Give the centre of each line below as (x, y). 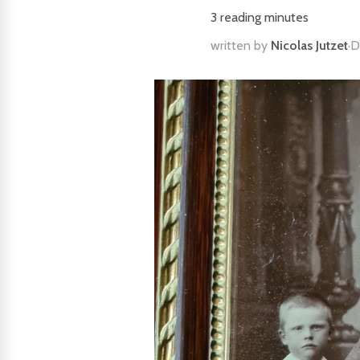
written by (241, 45)
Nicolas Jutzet (309, 45)
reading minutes (263, 17)
